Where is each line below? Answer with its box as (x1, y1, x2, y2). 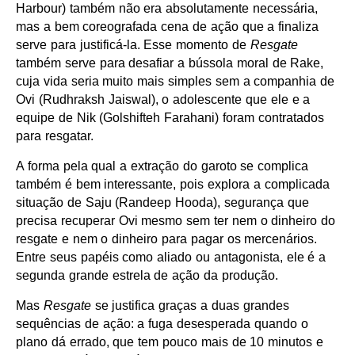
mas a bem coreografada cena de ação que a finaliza (16, 20, 319, 34)
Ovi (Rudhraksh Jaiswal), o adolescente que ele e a (16, 93, 311, 107)
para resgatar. (16, 129, 94, 143)
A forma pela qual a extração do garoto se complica (16, 159, 309, 174)
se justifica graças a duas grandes (90, 299, 289, 313)
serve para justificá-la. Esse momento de (16, 38, 250, 52)
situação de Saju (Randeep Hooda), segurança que (16, 196, 309, 210)
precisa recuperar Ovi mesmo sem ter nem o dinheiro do (16, 214, 336, 228)
